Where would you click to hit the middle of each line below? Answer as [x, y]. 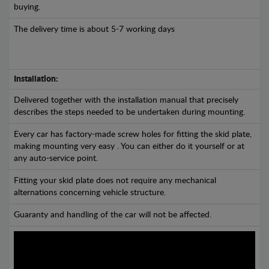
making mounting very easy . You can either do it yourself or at [129, 146]
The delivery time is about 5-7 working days [94, 29]
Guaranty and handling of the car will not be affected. [113, 215]
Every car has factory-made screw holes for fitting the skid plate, [133, 134]
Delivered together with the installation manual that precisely [126, 100]
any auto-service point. [56, 158]
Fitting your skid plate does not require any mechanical [115, 180]
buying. [27, 7]
